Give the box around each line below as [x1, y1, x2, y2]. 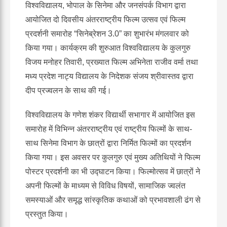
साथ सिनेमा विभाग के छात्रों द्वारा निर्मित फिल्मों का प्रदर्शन [25, 138, 191, 147]
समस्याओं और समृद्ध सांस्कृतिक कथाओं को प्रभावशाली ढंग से [25, 195, 201, 204]
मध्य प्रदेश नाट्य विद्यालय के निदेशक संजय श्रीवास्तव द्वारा [25, 71, 194, 81]
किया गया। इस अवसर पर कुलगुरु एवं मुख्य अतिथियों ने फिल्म [25, 153, 200, 162]
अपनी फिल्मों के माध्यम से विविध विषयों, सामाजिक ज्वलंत [25, 181, 185, 190]
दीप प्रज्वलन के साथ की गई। [25, 86, 111, 95]
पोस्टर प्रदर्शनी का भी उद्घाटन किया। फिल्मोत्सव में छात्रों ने [25, 167, 200, 176]
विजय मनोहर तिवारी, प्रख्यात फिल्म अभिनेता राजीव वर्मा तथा [25, 57, 198, 66]
